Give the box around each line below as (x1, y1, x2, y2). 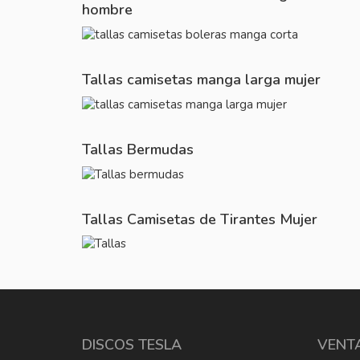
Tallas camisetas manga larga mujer (82, 69, 321, 89)
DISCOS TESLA (82, 335, 182, 355)
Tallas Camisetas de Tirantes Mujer (82, 209, 317, 229)
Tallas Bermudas (82, 139, 194, 159)
